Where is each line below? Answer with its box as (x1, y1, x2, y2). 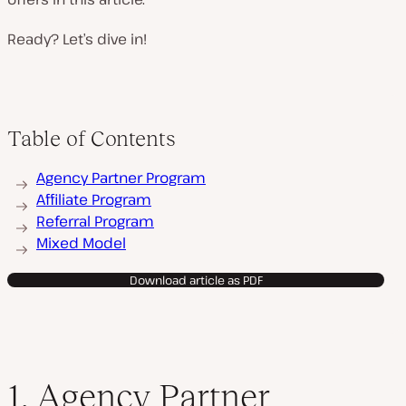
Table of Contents (7, 126, 176, 150)
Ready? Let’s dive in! (7, 29, 147, 49)
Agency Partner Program (36, 168, 206, 188)
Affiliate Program (36, 189, 151, 209)
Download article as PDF (129, 272, 263, 288)
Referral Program (36, 211, 154, 231)
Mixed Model (36, 233, 126, 253)
